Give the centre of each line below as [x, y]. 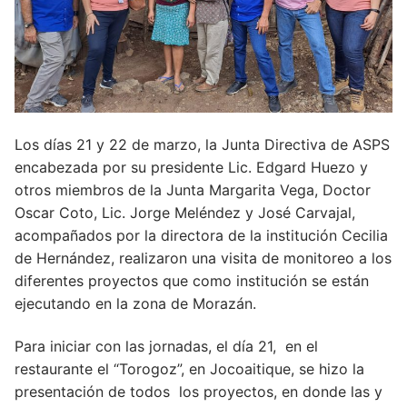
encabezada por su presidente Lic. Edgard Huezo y [191, 167]
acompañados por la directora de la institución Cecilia [201, 235]
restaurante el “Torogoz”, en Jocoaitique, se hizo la [189, 369]
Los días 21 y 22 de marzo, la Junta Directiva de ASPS [202, 144]
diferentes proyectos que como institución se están [192, 280]
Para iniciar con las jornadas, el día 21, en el [166, 347]
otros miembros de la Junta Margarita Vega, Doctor [193, 189]
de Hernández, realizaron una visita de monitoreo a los [203, 258]
